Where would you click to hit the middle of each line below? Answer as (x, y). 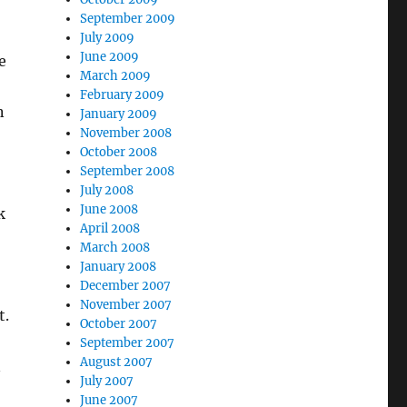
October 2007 (119, 324)
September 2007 (128, 343)
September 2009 (128, 19)
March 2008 (115, 248)
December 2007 (126, 286)
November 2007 (126, 305)
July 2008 (107, 190)
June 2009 (110, 57)
